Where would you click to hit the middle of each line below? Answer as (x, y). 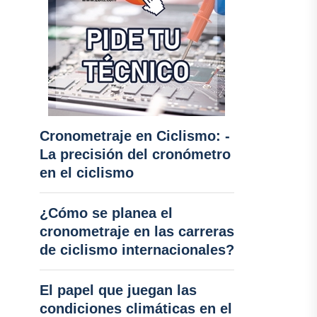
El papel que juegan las (118, 290)
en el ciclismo (86, 173)
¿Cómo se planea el (106, 213)
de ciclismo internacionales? (137, 250)
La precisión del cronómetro (135, 154)
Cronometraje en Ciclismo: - (134, 136)
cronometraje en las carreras (137, 231)
